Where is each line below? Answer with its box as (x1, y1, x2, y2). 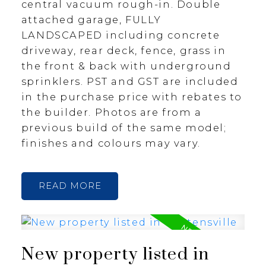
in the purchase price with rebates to (21, 91, 243, 103)
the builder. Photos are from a (21, 106, 202, 119)
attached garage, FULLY (21, 14, 162, 26)
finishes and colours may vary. (21, 137, 201, 150)
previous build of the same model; (21, 122, 227, 134)
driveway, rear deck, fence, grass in (21, 45, 226, 57)
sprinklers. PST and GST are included (21, 75, 239, 88)
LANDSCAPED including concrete (21, 29, 220, 42)
